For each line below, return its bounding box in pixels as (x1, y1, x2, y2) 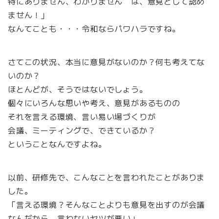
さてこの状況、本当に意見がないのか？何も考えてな (8, 56, 205, 68)
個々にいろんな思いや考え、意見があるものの (8, 97, 180, 109)
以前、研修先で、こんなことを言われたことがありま (8, 171, 205, 183)
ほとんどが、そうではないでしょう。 (8, 83, 148, 95)
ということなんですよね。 (8, 138, 107, 150)
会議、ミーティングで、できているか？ (8, 124, 156, 136)
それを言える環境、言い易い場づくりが (8, 110, 156, 123)
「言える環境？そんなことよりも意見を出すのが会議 (8, 198, 205, 211)
